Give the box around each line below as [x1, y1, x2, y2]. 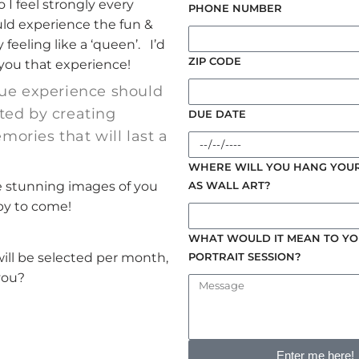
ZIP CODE [188, 54, 242, 67]
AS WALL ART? [188, 178, 272, 192]
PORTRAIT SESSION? [188, 249, 302, 263]
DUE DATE [188, 107, 247, 120]
